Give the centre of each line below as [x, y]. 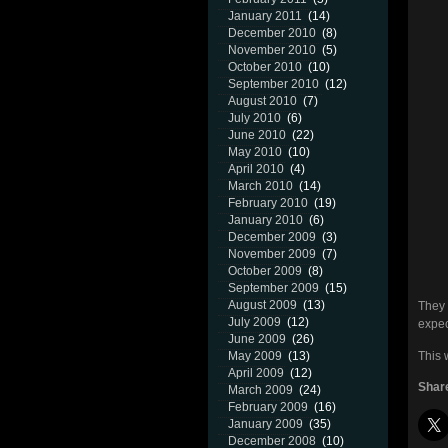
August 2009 [262, 305]
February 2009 [268, 407]
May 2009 [255, 356]
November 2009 [272, 254]
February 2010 [268, 203]
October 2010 [265, 67]
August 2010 [262, 101]
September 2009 [273, 288]
